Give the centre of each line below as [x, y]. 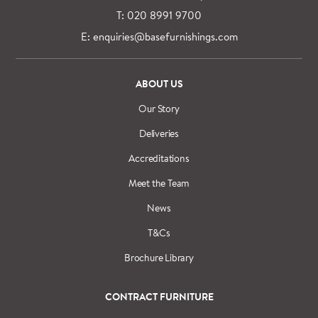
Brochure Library [159, 257]
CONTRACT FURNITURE [159, 296]
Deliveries [159, 133]
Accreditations [159, 158]
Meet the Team [159, 183]
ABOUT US [159, 83]
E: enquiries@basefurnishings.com [159, 36]
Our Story [159, 108]
